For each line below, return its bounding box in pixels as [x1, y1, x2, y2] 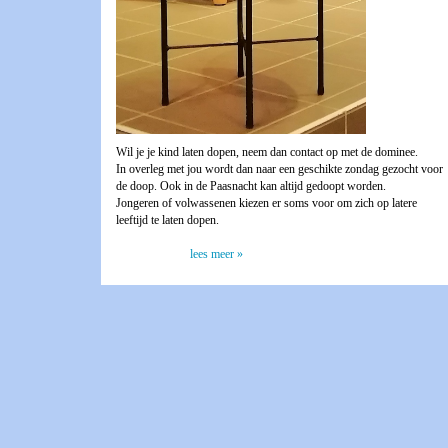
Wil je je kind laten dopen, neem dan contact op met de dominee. [116, 145, 418, 160]
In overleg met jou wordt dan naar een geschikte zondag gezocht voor [116, 162, 443, 177]
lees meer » [189, 247, 243, 262]
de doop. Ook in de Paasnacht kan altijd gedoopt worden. [116, 179, 386, 194]
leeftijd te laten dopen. [116, 213, 222, 228]
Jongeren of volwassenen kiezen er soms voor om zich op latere [116, 196, 417, 211]
